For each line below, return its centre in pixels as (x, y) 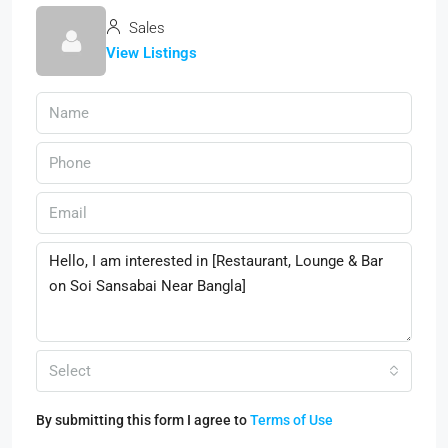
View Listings (151, 52)
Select (70, 370)
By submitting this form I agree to (143, 419)
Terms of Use (291, 419)
